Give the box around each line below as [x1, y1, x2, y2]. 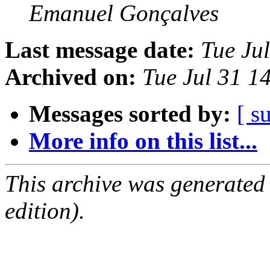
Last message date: [5, 37, 195, 63]
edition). [5, 198, 85, 224]
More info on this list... [29, 128, 257, 154]
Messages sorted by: [29, 101, 231, 127]
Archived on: [5, 64, 136, 90]
